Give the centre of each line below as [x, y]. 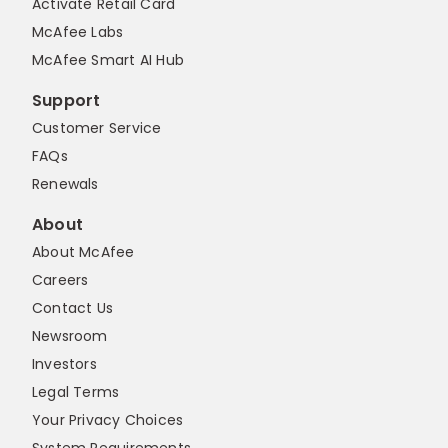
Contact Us [73, 308]
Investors [64, 364]
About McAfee [83, 252]
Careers [60, 280]
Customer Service [97, 128]
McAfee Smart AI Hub [108, 60]
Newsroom [70, 336]
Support [66, 101]
